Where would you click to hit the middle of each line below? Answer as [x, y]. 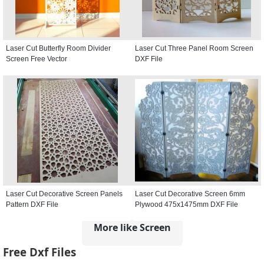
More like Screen [132, 227]
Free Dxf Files [39, 252]
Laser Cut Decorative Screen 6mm [190, 194]
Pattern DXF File [32, 204]
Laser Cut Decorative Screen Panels [64, 194]
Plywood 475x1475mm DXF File [187, 204]
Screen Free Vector [37, 59]
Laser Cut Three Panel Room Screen [194, 48]
